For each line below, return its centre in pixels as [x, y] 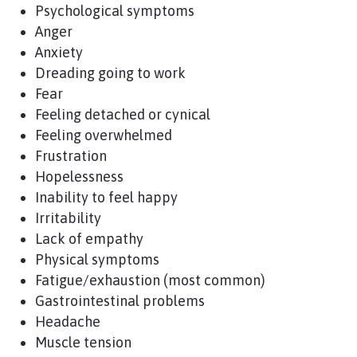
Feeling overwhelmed [103, 135]
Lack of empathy [89, 239]
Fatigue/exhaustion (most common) [150, 280]
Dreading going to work [110, 73]
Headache [67, 322]
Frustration [71, 156]
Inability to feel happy [106, 197]
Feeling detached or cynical [122, 114]
